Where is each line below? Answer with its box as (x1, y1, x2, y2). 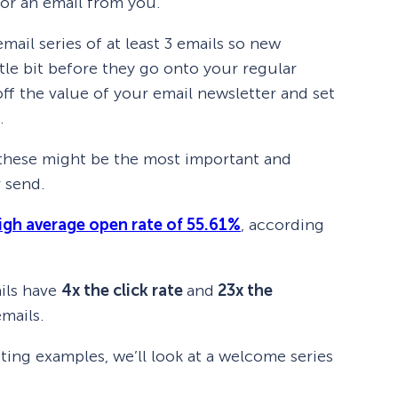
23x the (214, 280, 273, 300)
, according (241, 214, 324, 235)
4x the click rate (61, 280, 187, 300)
